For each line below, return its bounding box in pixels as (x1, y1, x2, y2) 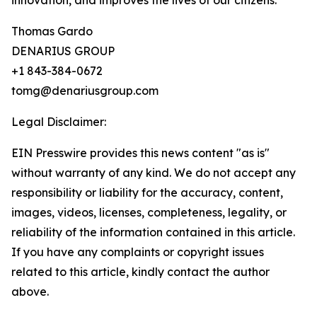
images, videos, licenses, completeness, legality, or (11, 205, 287, 220)
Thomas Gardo (11, 24, 93, 39)
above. (11, 284, 49, 299)
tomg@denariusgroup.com (11, 83, 158, 98)
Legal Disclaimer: (11, 115, 106, 129)
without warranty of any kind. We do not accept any (11, 166, 296, 180)
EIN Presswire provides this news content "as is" (11, 146, 270, 161)
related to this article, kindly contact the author (11, 265, 270, 279)
